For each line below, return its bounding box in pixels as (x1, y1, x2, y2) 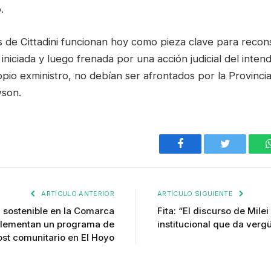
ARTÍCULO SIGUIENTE (157, 189, 235, 198)
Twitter (224, 147, 256, 158)
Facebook (179, 147, 222, 158)
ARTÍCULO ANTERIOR (39, 189, 114, 198)
